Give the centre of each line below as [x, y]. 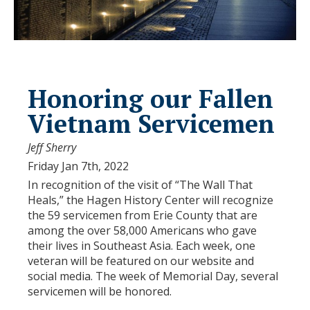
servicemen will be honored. [100, 292]
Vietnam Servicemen [151, 124]
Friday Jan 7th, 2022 [78, 166]
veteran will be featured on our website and [141, 261]
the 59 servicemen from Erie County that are [143, 216]
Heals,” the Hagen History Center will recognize [151, 200]
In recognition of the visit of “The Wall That [140, 185]
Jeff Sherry [52, 148]
